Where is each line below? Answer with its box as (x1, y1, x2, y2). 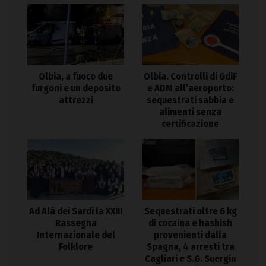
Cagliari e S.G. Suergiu (145, 253, 236, 265)
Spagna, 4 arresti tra (146, 241, 235, 253)
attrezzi (58, 94, 93, 106)
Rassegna (55, 217, 97, 229)
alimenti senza (159, 106, 221, 118)
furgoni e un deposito (31, 83, 121, 94)
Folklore (59, 241, 93, 253)
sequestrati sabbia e (147, 94, 234, 106)
